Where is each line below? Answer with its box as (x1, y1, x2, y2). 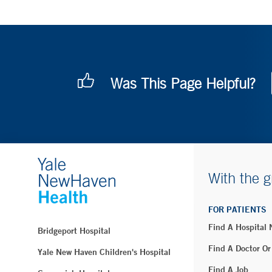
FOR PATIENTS (208, 204, 267, 216)
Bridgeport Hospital (38, 225, 110, 237)
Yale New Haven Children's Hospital (38, 246, 171, 258)
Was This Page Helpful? (110, 75, 255, 92)
